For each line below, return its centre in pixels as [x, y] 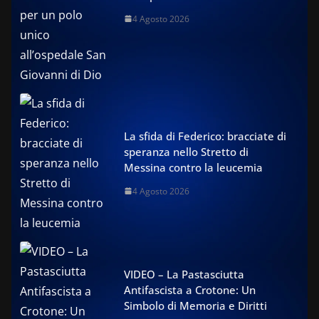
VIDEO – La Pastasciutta [184, 274]
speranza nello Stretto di [186, 151]
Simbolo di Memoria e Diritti [195, 305]
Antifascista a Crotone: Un [190, 289]
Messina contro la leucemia [193, 167]
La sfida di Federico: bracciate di [205, 136]
